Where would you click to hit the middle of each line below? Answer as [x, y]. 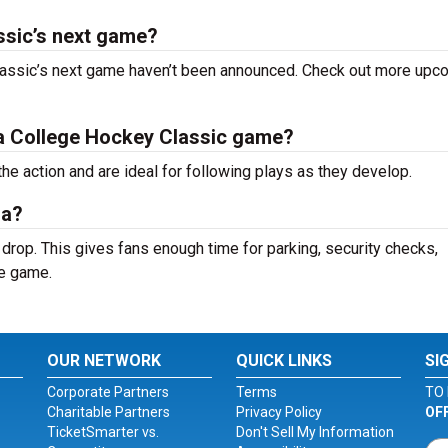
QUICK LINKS [283, 360]
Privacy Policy [278, 412]
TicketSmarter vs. [103, 432]
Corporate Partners [108, 392]
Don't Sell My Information [314, 432]
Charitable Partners [109, 412]
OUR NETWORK [104, 360]
